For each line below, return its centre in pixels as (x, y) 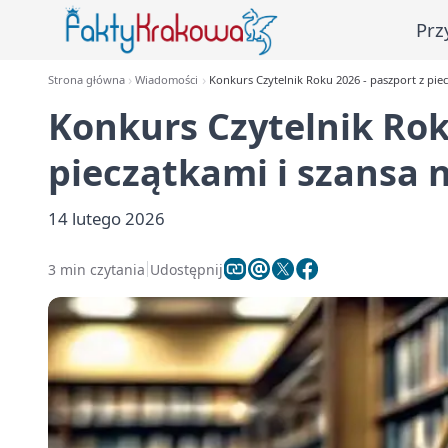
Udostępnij (186, 269)
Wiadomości (167, 79)
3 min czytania (96, 269)
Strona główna (86, 79)
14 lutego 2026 (106, 218)
